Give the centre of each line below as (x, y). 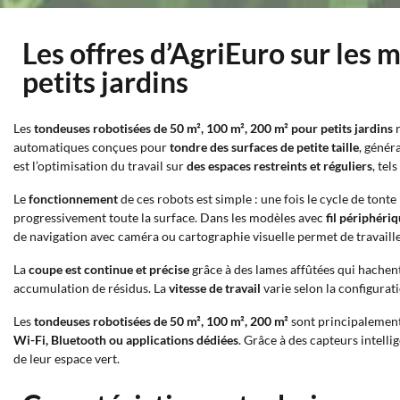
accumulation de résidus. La (91, 288)
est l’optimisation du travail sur (100, 166)
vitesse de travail (215, 288)
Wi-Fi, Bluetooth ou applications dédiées (126, 340)
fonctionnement (73, 199)
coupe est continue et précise (109, 269)
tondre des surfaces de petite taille (264, 147)
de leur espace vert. (67, 358)
